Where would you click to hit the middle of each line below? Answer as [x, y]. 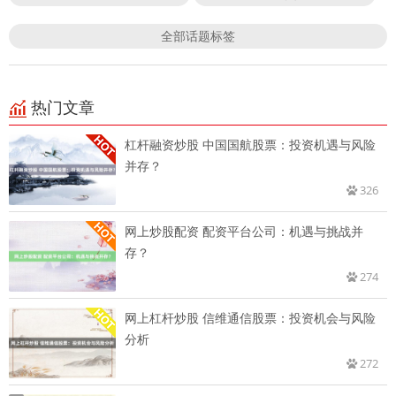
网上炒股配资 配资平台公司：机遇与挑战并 [244, 232]
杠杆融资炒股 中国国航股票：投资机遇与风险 [250, 145]
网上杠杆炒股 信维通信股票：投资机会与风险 [250, 318]
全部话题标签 [198, 36]
